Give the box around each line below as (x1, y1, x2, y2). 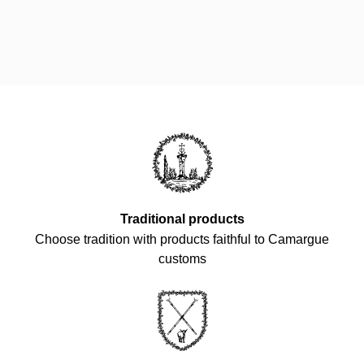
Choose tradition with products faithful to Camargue (35, 232, 329, 247)
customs (158, 252, 206, 266)
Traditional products (119, 212, 245, 227)
